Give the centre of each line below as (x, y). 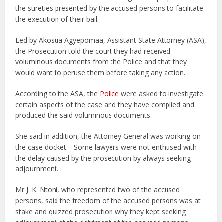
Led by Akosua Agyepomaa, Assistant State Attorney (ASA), (111, 40)
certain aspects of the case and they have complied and (105, 104)
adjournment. (37, 168)
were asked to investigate (161, 93)
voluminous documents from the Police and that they (101, 61)
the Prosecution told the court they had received (93, 51)
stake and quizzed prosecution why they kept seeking (101, 211)
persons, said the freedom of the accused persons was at (108, 200)
